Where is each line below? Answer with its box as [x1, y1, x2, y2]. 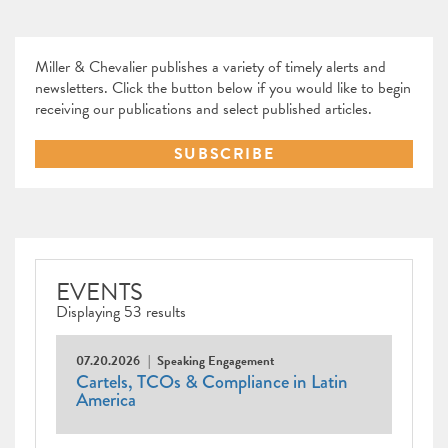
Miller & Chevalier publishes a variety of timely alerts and [35, 55, 386, 80]
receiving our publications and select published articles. [35, 97, 372, 122]
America [76, 387, 136, 414]
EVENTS [56, 274, 143, 311]
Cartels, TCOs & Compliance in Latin [76, 369, 348, 396]
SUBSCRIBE [173, 142, 275, 167]
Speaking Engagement [157, 351, 274, 372]
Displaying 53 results [56, 300, 186, 325]
